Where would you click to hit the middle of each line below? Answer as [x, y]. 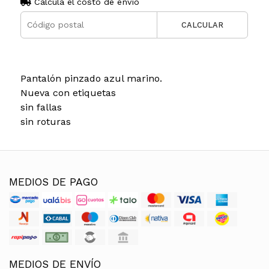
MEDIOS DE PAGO [53, 182]
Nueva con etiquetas [68, 92]
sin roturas [45, 121]
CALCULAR [203, 25]
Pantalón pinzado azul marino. [91, 78]
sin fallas [41, 107]
